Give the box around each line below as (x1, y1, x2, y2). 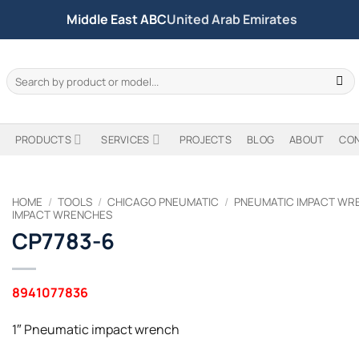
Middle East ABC (67, 10, 167, 28)
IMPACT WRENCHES (12, 208, 112, 222)
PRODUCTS (14, 132, 71, 147)
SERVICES (101, 132, 150, 147)
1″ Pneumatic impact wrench (12, 320, 179, 338)
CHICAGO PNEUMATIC (107, 195, 220, 209)
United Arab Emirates (167, 10, 297, 28)
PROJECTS (179, 132, 232, 147)
